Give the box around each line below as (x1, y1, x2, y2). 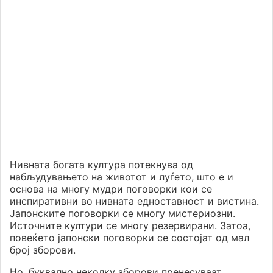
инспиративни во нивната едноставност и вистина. (10, 195, 259, 208)
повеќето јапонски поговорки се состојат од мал (10, 232, 249, 244)
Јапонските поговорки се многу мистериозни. (10, 207, 235, 220)
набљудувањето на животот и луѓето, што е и (10, 171, 233, 183)
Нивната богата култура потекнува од (10, 158, 193, 171)
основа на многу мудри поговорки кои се (10, 183, 212, 196)
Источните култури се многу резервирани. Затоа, (10, 219, 250, 232)
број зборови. (10, 244, 76, 257)
